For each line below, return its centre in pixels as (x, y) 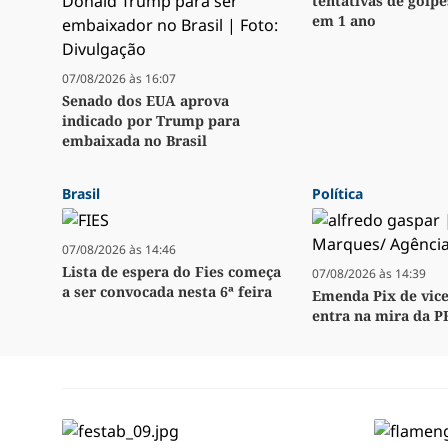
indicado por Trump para (151, 121)
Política (337, 194)
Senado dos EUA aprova (145, 101)
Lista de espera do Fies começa (171, 272)
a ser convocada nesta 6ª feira (167, 292)
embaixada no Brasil (134, 141)
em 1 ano (344, 21)
